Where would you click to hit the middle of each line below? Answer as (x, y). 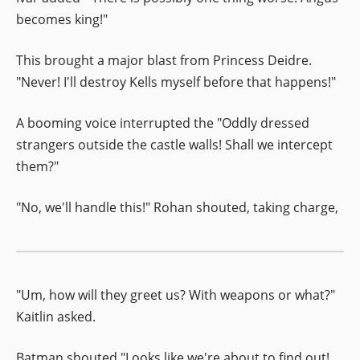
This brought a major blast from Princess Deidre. (164, 60)
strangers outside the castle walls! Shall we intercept (174, 144)
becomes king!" (62, 19)
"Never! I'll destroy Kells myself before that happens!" (176, 82)
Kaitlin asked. (56, 316)
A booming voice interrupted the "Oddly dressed (163, 123)
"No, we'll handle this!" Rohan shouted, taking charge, (177, 207)
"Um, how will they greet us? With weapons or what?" (176, 295)
